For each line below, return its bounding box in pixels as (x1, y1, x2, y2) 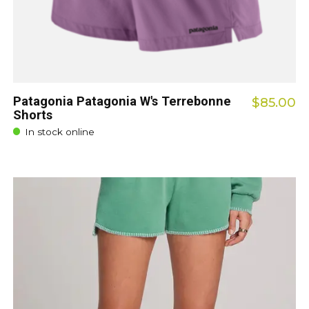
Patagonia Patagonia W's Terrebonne (12, 93, 231, 108)
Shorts (12, 107, 52, 122)
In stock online (24, 126, 94, 137)
